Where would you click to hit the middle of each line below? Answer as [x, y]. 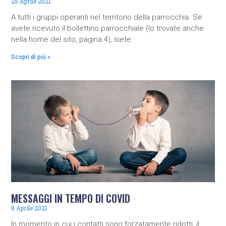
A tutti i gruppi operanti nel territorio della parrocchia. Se [107, 17]
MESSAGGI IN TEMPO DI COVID [71, 198]
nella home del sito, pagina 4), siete [71, 40]
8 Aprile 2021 [30, 208]
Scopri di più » [31, 57]
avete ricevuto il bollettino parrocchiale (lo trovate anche [108, 29]
